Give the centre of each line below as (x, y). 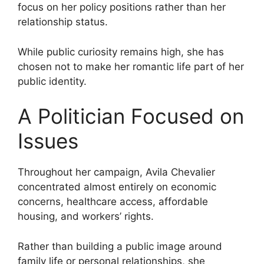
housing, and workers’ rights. (86, 217)
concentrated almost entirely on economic (117, 187)
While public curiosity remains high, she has (121, 52)
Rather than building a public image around (120, 246)
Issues (48, 141)
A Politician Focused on (131, 116)
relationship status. (63, 22)
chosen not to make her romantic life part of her (131, 66)
